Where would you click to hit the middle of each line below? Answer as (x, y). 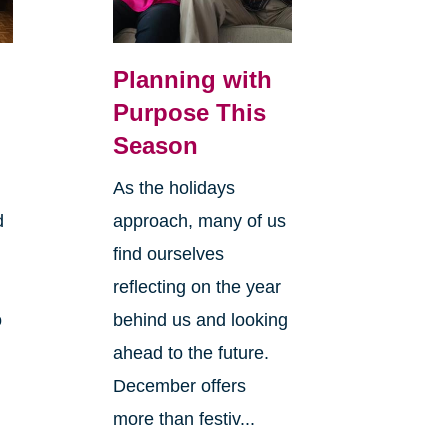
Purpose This (189, 112)
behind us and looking (200, 319)
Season (155, 145)
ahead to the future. (190, 352)
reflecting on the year (196, 286)
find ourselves (168, 253)
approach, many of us (199, 220)
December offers (179, 385)
